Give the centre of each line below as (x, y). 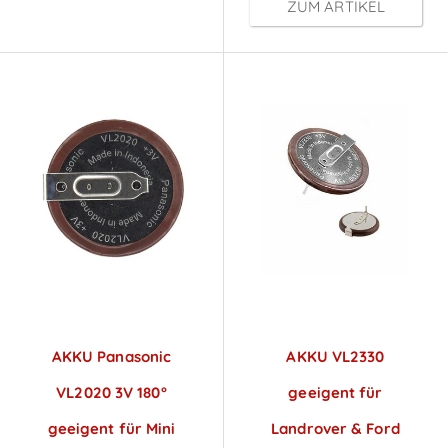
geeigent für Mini (111, 428)
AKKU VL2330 (335, 356)
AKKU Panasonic (111, 356)
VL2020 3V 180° (111, 392)
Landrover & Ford (335, 428)
